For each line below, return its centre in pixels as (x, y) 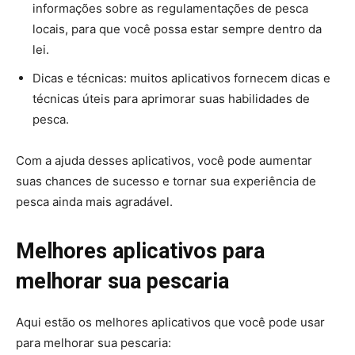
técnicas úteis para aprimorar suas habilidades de (171, 99)
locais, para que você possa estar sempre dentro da (177, 29)
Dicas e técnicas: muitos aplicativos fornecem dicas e (181, 78)
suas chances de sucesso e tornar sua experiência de (166, 181)
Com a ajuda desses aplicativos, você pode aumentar (164, 160)
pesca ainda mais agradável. (94, 202)
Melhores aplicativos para (140, 251)
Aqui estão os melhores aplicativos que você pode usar (170, 322)
